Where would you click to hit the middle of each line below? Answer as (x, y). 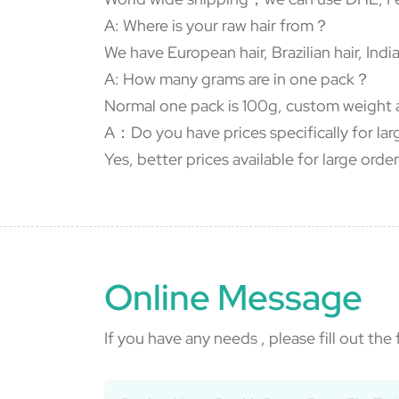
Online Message (233, 297)
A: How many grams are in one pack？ (237, 79)
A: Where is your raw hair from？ (217, 25)
